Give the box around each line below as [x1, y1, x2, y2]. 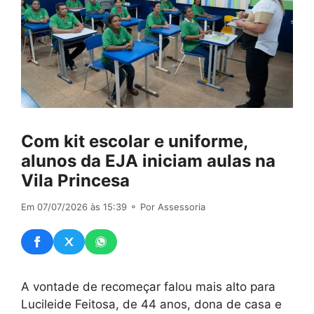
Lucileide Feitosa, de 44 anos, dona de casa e [21, 296, 282, 311]
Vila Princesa [21, 170, 134, 191]
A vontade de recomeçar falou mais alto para [21, 279, 275, 294]
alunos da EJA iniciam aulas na [21, 151, 275, 172]
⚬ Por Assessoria [127, 201, 205, 213]
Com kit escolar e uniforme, [21, 131, 247, 152]
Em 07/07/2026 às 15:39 [21, 201, 127, 213]
